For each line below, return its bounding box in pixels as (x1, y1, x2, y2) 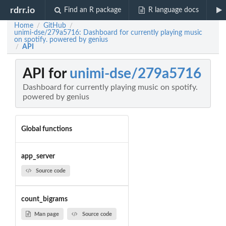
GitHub (43, 22, 66, 29)
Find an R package (64, 7, 122, 14)
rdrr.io (10, 6, 35, 15)
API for (23, 67, 70, 81)
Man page (34, 211, 59, 217)
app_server (21, 152, 55, 160)
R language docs (148, 7, 199, 14)
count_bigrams (21, 196, 68, 203)
